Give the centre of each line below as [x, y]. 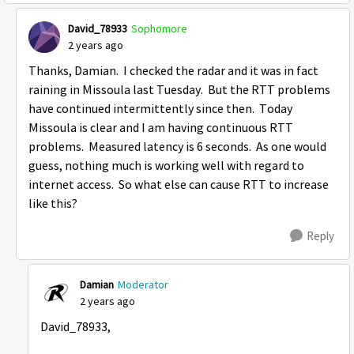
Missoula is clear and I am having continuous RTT [161, 128]
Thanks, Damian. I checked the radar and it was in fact [173, 71]
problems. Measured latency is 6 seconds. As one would [177, 147]
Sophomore [159, 28]
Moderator [143, 284]
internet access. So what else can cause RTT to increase [179, 185]
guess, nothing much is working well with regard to [166, 166]
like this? [53, 204]
